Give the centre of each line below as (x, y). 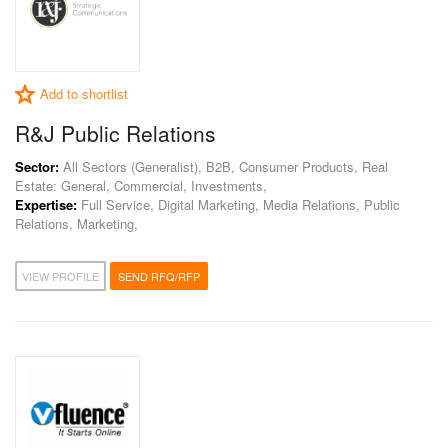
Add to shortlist (84, 93)
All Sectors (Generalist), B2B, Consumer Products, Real (223, 166)
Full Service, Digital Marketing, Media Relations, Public (238, 204)
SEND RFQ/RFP (159, 276)
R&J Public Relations (115, 133)
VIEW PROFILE (60, 276)
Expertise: (46, 204)
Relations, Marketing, (76, 223)
